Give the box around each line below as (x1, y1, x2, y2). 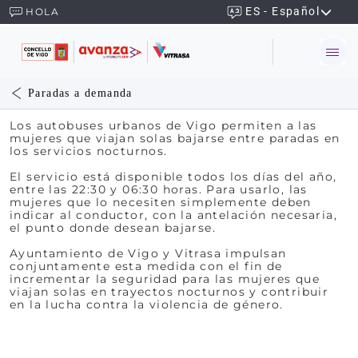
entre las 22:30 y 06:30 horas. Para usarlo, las (10, 183, 308, 196)
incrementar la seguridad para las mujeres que (10, 272, 320, 285)
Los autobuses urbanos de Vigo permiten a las (10, 119, 317, 132)
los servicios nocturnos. (10, 145, 168, 157)
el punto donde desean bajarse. (10, 221, 216, 234)
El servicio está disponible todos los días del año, (10, 170, 337, 183)
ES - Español (245, 5, 320, 18)
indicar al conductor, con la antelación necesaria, (10, 209, 337, 221)
